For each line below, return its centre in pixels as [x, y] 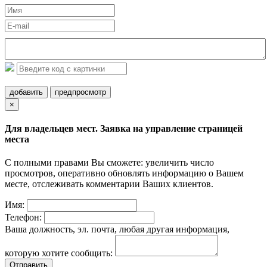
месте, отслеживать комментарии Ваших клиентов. [109, 184]
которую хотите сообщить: [59, 253]
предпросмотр [80, 92]
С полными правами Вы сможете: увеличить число [109, 163]
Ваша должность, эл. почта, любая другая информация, [117, 229]
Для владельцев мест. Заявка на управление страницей [124, 128]
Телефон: [23, 218]
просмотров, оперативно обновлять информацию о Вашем [124, 173]
